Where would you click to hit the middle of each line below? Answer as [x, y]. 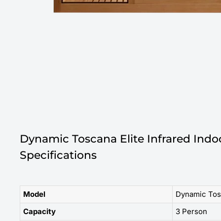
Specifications [58, 155]
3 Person [191, 211]
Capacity [39, 211]
